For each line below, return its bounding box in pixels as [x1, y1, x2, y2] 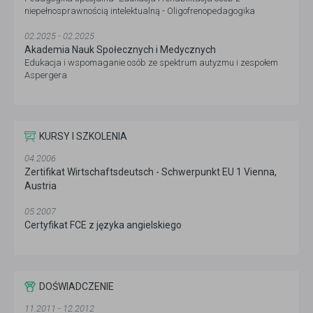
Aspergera [24, 70, 67, 80]
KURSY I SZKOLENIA [39, 131, 127, 142]
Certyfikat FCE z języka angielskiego [24, 219, 182, 231]
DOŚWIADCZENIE [39, 281, 114, 292]
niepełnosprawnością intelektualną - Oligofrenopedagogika [24, 6, 255, 16]
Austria [24, 180, 57, 191]
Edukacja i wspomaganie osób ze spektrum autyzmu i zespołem [24, 57, 278, 68]
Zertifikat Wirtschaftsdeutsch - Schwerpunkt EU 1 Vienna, [24, 166, 277, 177]
